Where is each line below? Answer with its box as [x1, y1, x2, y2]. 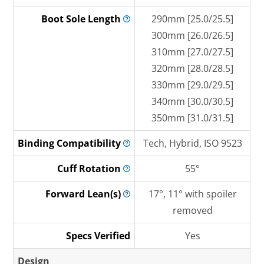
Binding [18, 137, 57, 150]
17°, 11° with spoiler [148, 187, 237, 200]
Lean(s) [87, 187, 124, 200]
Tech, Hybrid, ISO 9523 [143, 137, 242, 150]
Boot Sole [41, 12, 88, 25]
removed [172, 204, 213, 217]
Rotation [79, 162, 124, 175]
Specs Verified [66, 229, 131, 242]
